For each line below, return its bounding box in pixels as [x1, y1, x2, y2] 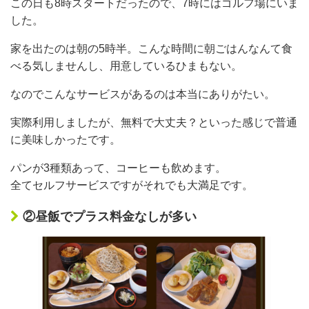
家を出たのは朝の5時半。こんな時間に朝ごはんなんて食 [10, 43, 292, 55]
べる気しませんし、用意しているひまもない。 [10, 60, 242, 72]
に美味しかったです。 [10, 134, 121, 146]
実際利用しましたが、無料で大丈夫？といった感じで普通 [10, 117, 297, 129]
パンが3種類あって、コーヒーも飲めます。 [10, 162, 226, 175]
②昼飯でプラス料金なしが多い [23, 210, 197, 224]
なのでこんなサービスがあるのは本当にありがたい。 [10, 88, 275, 101]
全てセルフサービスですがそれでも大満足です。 [10, 179, 253, 192]
